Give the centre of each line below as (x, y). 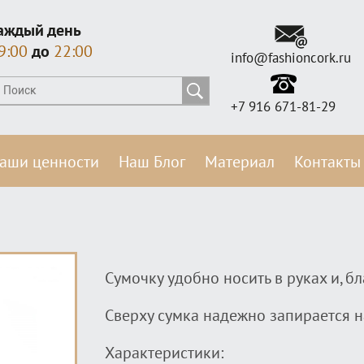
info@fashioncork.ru (291, 58)
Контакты (327, 162)
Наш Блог (152, 162)
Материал (240, 162)
